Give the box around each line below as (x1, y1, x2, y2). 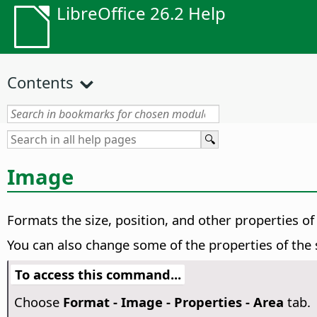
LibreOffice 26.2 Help (57, 1, 226, 25)
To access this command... (14, 265, 181, 284)
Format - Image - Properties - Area (62, 293, 284, 311)
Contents (7, 71, 74, 93)
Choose (13, 293, 63, 311)
